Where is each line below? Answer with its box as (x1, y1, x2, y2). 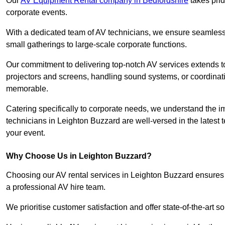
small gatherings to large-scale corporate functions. (6, 40, 187, 49)
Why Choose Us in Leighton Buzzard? (6, 152, 152, 161)
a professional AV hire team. (6, 183, 105, 192)
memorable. (6, 84, 48, 93)
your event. (6, 129, 45, 138)
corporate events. (6, 8, 67, 17)
